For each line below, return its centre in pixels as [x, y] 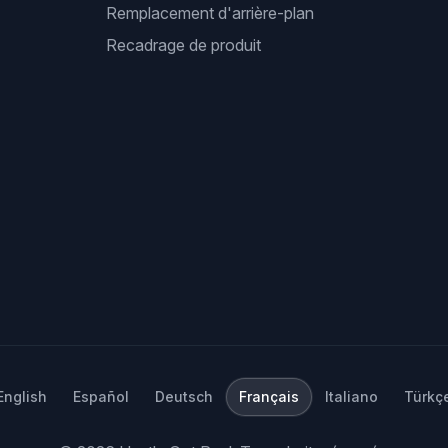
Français [269, 396]
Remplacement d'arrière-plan [209, 13]
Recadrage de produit [183, 45]
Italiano [351, 396]
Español [101, 396]
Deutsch [184, 396]
